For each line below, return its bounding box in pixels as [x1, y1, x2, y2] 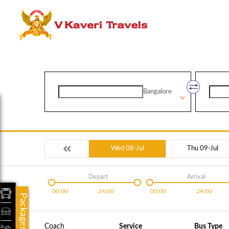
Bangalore [143, 88, 172, 95]
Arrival [187, 174, 206, 180]
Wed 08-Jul [110, 145, 144, 152]
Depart [88, 174, 108, 180]
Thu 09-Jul [187, 145, 218, 152]
